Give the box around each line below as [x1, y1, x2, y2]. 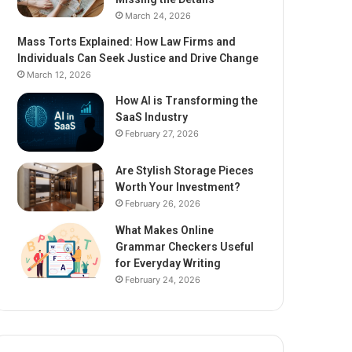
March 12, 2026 [27, 68, 92, 80]
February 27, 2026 [125, 127, 200, 139]
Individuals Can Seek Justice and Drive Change [17, 51, 259, 64]
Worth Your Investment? [115, 180, 241, 193]
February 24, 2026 [125, 273, 201, 285]
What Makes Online [115, 223, 214, 236]
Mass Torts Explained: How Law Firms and [17, 35, 236, 48]
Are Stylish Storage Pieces [115, 163, 255, 177]
